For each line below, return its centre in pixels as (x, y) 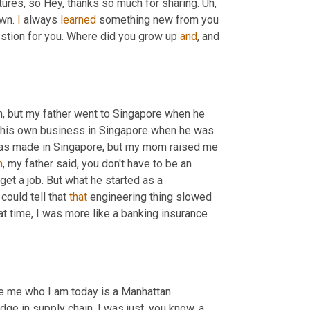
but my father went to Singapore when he (105, 114)
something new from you (157, 19)
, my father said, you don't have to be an (97, 164)
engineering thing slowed (149, 197)
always (40, 19)
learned (78, 19)
